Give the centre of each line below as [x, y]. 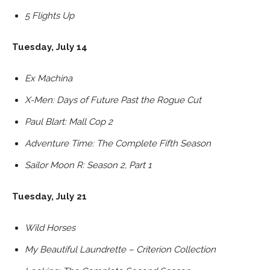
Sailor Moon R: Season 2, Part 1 [88, 165]
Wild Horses [50, 228]
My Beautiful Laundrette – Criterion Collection [120, 249]
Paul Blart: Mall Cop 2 [69, 121]
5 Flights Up [49, 15]
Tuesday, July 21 [49, 196]
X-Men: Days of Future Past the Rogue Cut [113, 100]
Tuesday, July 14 [50, 47]
